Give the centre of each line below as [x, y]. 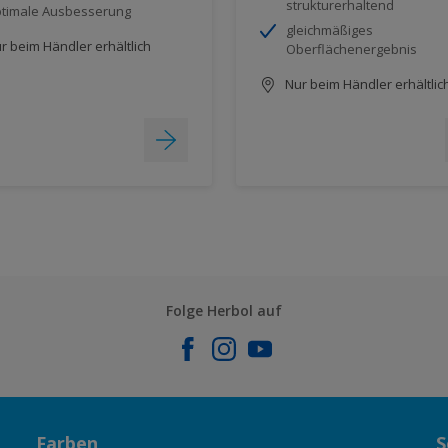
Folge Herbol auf [224, 310]
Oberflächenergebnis [351, 48]
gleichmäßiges [329, 29]
